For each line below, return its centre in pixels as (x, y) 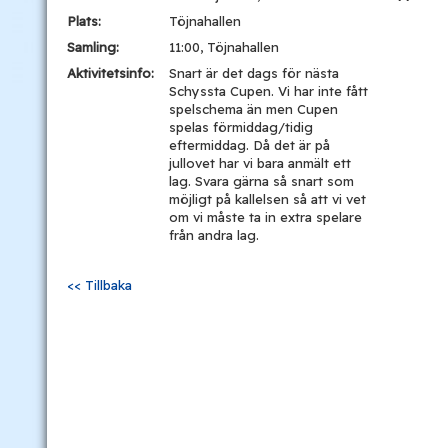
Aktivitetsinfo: (112, 73)
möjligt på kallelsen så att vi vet (267, 199)
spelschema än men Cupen (253, 109)
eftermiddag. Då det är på (249, 145)
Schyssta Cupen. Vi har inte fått (268, 91)
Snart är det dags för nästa (254, 73)
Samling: (93, 47)
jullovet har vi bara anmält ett (260, 163)
